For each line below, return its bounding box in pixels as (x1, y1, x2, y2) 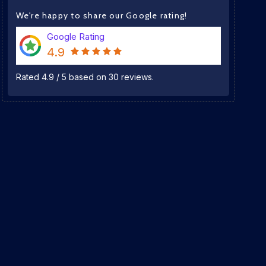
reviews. (118, 72, 154, 83)
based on (68, 72, 106, 83)
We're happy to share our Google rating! (15, 10, 188, 21)
